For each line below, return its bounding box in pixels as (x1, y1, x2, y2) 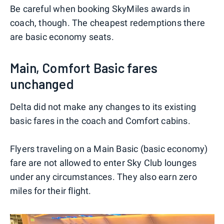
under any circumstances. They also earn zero (10, 171, 197, 182)
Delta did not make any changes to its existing (10, 101, 196, 112)
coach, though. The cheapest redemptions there (10, 17, 205, 28)
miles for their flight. (10, 185, 91, 196)
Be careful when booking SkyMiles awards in (10, 3, 190, 14)
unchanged (10, 76, 74, 92)
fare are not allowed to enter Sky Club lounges (10, 157, 197, 168)
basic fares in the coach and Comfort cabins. (10, 115, 190, 126)
